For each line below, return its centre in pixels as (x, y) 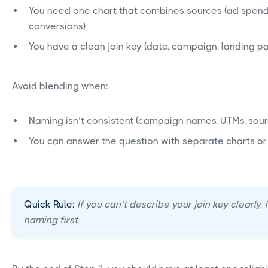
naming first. (51, 220)
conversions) (57, 26)
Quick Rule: (49, 205)
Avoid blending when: (60, 86)
